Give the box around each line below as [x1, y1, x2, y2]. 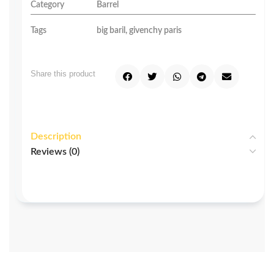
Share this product [31, 68, 95, 78]
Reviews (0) [31, 147, 80, 157]
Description [31, 131, 81, 142]
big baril [97, 26, 125, 35]
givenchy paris [129, 26, 182, 35]
